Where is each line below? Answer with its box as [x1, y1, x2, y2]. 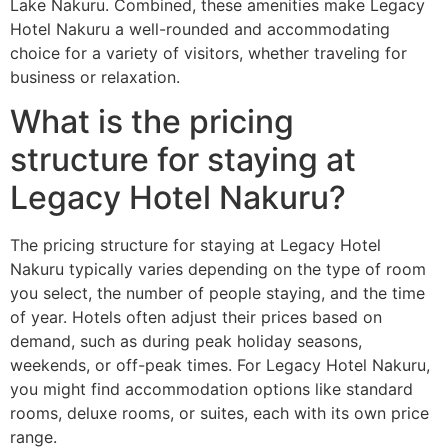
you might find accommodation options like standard [10, 379, 413, 400]
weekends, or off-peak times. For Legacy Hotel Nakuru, [10, 355, 430, 376]
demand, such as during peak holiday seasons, [10, 331, 362, 352]
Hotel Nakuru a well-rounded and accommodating [10, 19, 390, 40]
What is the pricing [10, 102, 294, 142]
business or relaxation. [10, 67, 180, 88]
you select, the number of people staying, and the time [10, 283, 425, 304]
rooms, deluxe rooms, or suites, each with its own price [10, 403, 429, 424]
